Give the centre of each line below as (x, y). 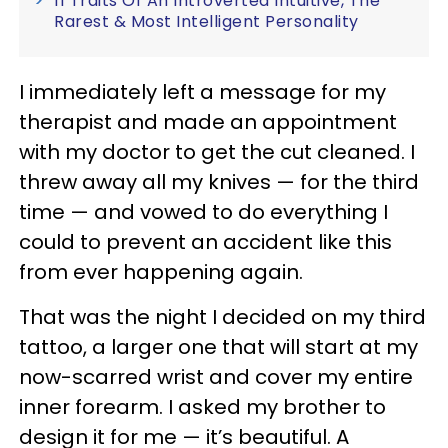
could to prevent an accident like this (205, 241)
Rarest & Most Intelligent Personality (206, 21)
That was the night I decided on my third (222, 316)
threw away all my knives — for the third (219, 181)
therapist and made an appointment (208, 121)
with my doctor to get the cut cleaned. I (217, 151)
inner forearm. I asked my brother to (202, 406)
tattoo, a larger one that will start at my (218, 346)
